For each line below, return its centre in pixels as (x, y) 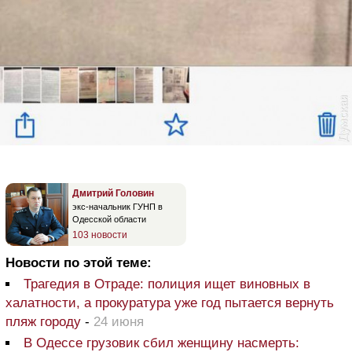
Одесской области (109, 220)
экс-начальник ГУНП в (117, 207)
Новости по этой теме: (79, 263)
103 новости (100, 235)
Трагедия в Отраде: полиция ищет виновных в (167, 284)
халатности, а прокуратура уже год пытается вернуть (170, 303)
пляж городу (43, 322)
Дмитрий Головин (113, 194)
